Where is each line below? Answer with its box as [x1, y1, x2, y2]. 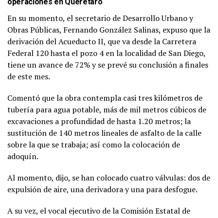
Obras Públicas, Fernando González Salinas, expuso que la [7, 24, 210, 35]
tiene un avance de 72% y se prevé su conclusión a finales [7, 59, 208, 70]
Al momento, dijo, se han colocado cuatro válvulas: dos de [7, 172, 210, 183]
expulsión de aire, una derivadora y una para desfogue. [7, 183, 198, 195]
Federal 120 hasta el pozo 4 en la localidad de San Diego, [7, 47, 205, 58]
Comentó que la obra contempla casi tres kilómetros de [7, 92, 202, 103]
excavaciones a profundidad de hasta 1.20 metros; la [7, 115, 191, 127]
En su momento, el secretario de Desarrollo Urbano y [7, 12, 193, 23]
